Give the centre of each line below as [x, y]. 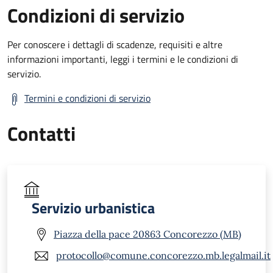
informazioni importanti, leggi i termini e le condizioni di [123, 59]
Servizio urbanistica [93, 207]
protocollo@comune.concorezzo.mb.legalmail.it [163, 256]
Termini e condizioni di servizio [87, 98]
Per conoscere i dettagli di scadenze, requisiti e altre [115, 44]
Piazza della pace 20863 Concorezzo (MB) [147, 234]
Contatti [41, 133]
